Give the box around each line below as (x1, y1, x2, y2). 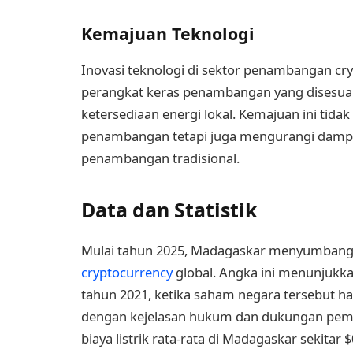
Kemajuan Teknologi (81, 21, 255, 45)
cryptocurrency (81, 263, 173, 281)
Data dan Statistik (81, 196, 257, 224)
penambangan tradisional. (81, 148, 240, 167)
